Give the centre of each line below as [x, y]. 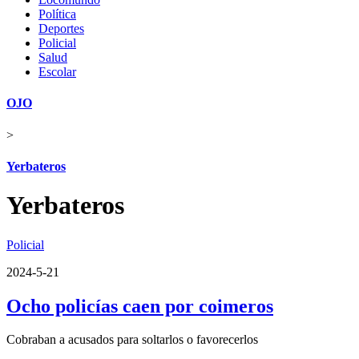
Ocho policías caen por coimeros [140, 306]
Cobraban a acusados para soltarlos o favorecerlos [132, 340]
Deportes [61, 28]
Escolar [57, 72]
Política [57, 14]
